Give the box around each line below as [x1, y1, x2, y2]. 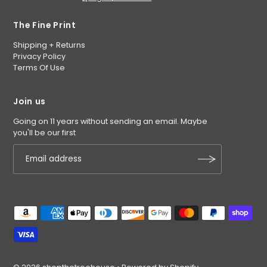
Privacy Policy [13, 51, 66, 61]
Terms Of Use [13, 62, 66, 73]
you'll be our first [13, 127, 76, 138]
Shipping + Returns [13, 39, 86, 50]
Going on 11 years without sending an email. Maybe [13, 116, 208, 126]
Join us [13, 95, 46, 107]
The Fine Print [13, 19, 76, 31]
